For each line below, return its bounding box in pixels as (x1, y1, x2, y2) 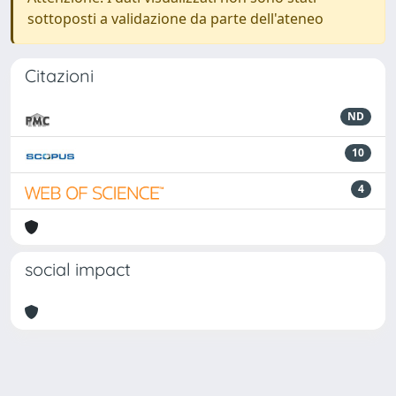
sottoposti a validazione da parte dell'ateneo (27, 8, 324, 28)
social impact (25, 257, 131, 280)
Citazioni (25, 64, 94, 87)
